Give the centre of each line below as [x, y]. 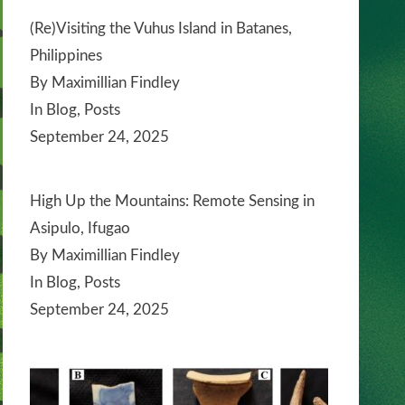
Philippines [66, 56]
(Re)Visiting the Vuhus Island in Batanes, [161, 28]
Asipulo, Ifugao [80, 228]
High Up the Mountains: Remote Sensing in [172, 201]
